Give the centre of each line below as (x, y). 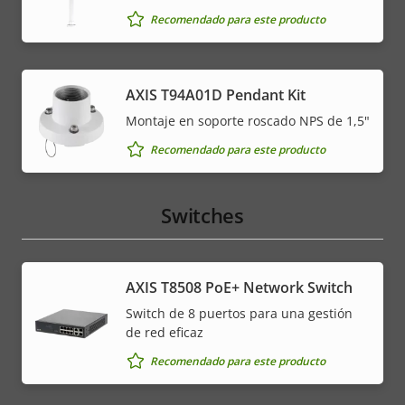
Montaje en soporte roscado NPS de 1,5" (248, 121)
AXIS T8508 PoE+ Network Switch (239, 288)
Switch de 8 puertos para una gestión (239, 314)
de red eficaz (165, 333)
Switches (202, 216)
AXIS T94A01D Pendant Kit (216, 95)
